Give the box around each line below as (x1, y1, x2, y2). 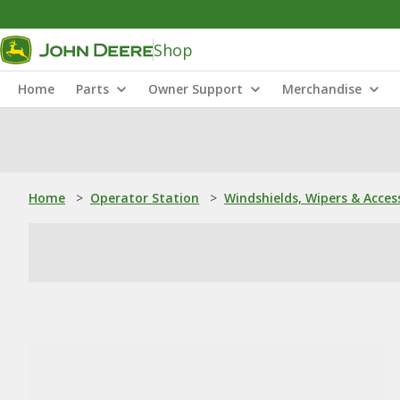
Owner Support (148, 80, 243, 97)
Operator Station (90, 189, 199, 206)
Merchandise (282, 80, 362, 97)
